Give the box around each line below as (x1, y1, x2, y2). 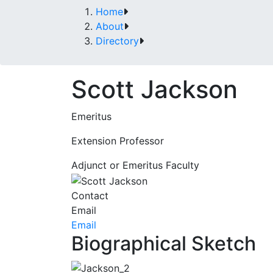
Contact (71, 189, 108, 202)
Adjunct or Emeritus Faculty (71, 159, 199, 171)
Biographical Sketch (71, 231, 256, 255)
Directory (96, 35, 139, 47)
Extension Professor (71, 135, 164, 147)
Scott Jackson (71, 74, 238, 104)
